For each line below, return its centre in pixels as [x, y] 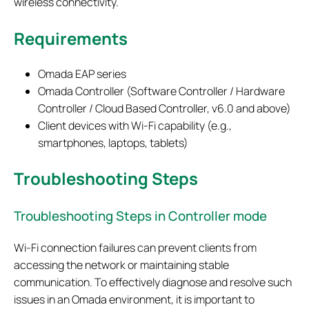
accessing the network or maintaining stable [121, 265]
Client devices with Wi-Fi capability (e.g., [135, 125]
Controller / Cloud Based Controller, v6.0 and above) [165, 108]
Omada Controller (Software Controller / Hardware [162, 91]
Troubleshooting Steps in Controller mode [140, 216]
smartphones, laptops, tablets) [113, 142]
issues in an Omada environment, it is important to [134, 299]
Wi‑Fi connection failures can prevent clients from [135, 247]
